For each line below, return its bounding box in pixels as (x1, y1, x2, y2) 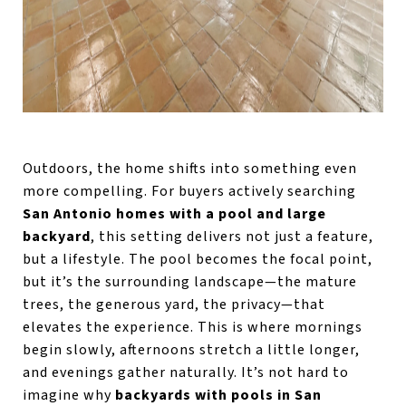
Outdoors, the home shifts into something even (23, 158, 357, 179)
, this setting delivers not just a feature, (91, 226, 373, 246)
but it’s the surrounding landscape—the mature (23, 271, 357, 292)
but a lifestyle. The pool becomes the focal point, (23, 248, 372, 269)
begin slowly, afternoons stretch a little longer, (23, 339, 360, 360)
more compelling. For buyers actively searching (23, 180, 356, 201)
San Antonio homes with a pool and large (23, 203, 326, 224)
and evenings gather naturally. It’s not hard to (23, 362, 349, 382)
